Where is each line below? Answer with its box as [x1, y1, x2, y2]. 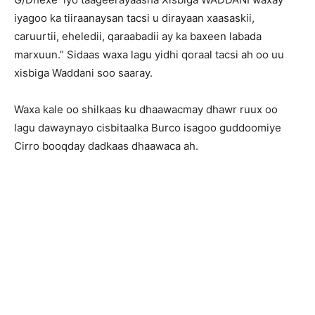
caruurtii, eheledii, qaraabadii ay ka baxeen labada [14, 30, 262, 43]
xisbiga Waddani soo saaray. [14, 66, 153, 79]
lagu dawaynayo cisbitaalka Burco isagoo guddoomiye [14, 121, 281, 134]
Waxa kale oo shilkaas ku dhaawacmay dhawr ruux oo [14, 103, 278, 116]
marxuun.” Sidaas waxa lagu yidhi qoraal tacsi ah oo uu [14, 48, 284, 61]
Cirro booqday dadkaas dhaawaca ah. [14, 139, 198, 153]
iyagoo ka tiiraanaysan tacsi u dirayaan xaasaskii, [14, 11, 255, 25]
